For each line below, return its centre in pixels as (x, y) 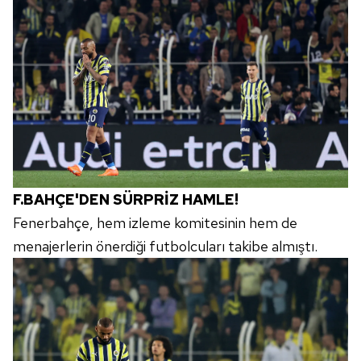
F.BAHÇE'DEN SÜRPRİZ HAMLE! (126, 200)
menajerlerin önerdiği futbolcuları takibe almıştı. (165, 247)
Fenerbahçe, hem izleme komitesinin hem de (155, 223)
